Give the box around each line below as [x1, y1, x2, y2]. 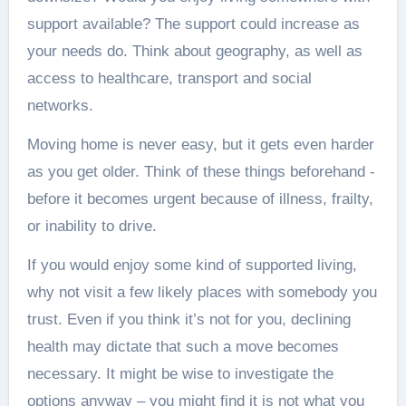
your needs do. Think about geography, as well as [26, 43, 362, 60]
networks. [26, 97, 93, 114]
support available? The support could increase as [26, 15, 360, 33]
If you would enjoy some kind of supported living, [26, 256, 357, 274]
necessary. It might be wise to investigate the [26, 365, 333, 382]
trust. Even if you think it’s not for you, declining [26, 311, 351, 328]
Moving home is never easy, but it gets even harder [26, 136, 374, 153]
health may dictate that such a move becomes [26, 338, 339, 355]
